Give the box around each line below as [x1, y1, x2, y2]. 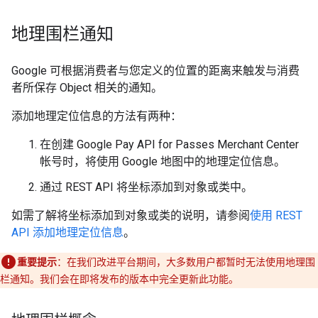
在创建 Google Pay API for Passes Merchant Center [40, 138, 299, 151]
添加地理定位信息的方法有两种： [11, 109, 182, 123]
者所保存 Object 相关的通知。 [11, 81, 163, 94]
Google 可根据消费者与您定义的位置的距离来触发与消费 [11, 64, 300, 77]
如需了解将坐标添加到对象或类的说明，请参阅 [11, 209, 250, 222]
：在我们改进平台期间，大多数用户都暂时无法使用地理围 [57, 256, 315, 268]
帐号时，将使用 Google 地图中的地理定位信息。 [40, 155, 285, 168]
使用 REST [250, 209, 302, 222]
